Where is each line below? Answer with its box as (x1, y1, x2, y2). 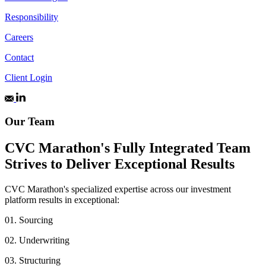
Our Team (5, 115, 55, 128)
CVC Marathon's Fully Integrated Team (5, 140, 251, 156)
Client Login (5, 72, 52, 83)
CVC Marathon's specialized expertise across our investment (5, 183, 231, 194)
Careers (5, 32, 33, 43)
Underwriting (19, 235, 69, 245)
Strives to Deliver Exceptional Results (5, 156, 235, 172)
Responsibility (5, 12, 58, 23)
